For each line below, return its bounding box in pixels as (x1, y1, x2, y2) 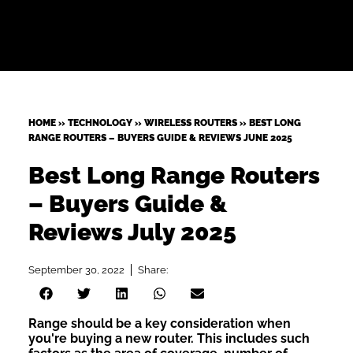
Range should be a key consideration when (28, 315, 291, 331)
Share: (137, 264, 168, 276)
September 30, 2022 (28, 264, 124, 276)
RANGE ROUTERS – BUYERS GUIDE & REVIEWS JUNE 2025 (28, 132, 292, 143)
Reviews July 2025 (28, 218, 236, 246)
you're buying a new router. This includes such (28, 330, 310, 346)
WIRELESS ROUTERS (143, 117, 237, 128)
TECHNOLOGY (67, 117, 132, 128)
